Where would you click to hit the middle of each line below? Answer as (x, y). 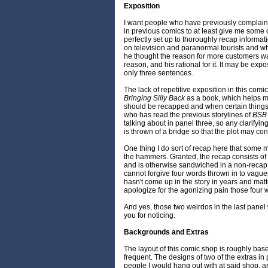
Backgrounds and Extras (166, 232)
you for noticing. (150, 216)
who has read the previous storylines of (188, 115)
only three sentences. (159, 73)
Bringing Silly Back (154, 98)
